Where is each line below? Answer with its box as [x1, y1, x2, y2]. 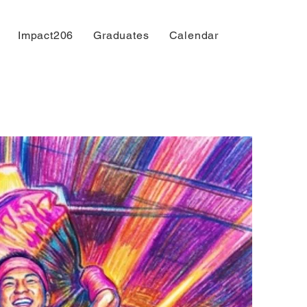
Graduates [93, 29, 149, 42]
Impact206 [18, 29, 74, 42]
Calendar [169, 29, 219, 42]
